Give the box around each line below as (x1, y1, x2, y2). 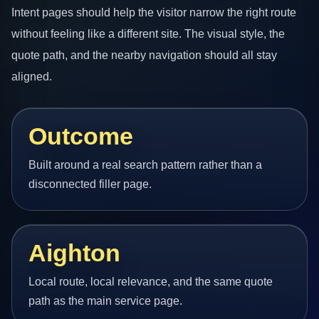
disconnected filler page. (28, 177, 152, 190)
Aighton (28, 240, 121, 267)
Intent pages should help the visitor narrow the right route (11, 6, 296, 19)
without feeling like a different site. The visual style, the (11, 27, 285, 41)
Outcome (28, 123, 134, 150)
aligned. (11, 70, 52, 83)
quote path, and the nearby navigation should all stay (11, 48, 277, 62)
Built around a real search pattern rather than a (28, 158, 263, 171)
